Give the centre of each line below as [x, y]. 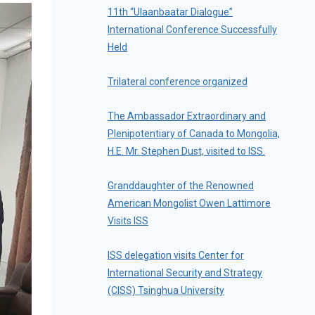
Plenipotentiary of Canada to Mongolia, [194, 134]
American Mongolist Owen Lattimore [189, 204]
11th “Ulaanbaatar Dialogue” [170, 12]
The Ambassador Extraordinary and [187, 116]
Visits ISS [128, 221]
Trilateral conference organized [178, 82]
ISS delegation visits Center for [176, 256]
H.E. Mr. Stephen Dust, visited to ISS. [186, 152]
